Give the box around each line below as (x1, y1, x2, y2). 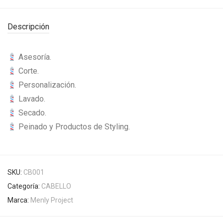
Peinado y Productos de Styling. (16, 122, 130, 131)
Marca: (7, 196, 30, 204)
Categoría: (7, 182, 41, 190)
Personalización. (16, 80, 77, 90)
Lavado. (16, 94, 46, 104)
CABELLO (41, 182, 71, 190)
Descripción (7, 22, 49, 31)
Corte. (16, 66, 39, 76)
